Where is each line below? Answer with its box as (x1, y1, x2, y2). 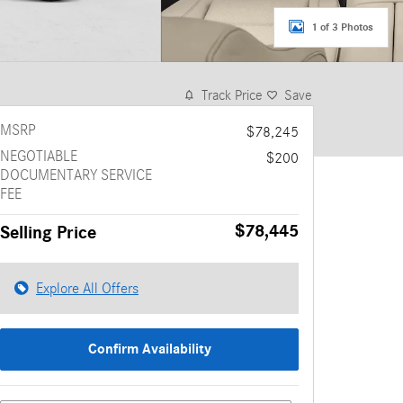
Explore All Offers (36, 280, 139, 297)
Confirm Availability (87, 341, 211, 358)
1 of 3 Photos (311, 20, 373, 33)
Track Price (201, 87, 263, 103)
